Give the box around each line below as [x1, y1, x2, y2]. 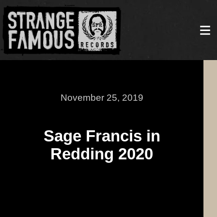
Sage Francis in [43, 126, 160, 145]
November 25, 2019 [60, 92, 143, 103]
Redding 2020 [50, 144, 153, 163]
